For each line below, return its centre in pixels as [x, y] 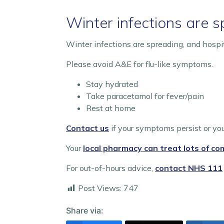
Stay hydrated [112, 84]
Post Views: [100, 188]
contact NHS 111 [189, 168]
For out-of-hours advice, [110, 168]
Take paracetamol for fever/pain [145, 96]
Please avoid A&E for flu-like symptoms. [139, 64]
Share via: [85, 210]
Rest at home [111, 108]
